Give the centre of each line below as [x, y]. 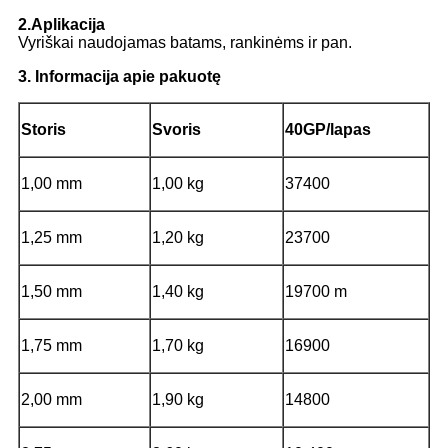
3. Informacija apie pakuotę [119, 77]
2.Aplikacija [61, 25]
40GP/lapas [328, 130]
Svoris [176, 130]
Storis [43, 130]
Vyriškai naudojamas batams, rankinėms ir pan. [185, 43]
